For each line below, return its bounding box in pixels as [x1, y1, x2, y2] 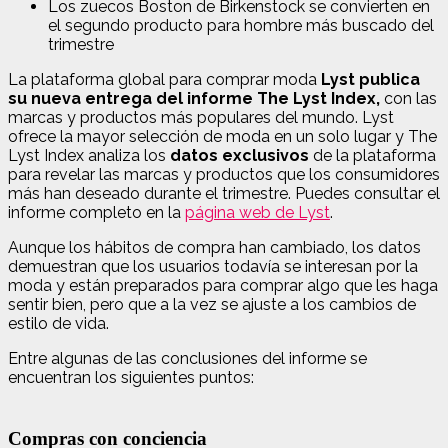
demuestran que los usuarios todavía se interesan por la [8, 256, 418, 276]
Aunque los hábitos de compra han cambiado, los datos [8, 237, 421, 257]
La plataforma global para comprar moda [8, 69, 317, 89]
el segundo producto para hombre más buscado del [48, 15, 434, 35]
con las [380, 88, 437, 108]
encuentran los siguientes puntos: [8, 367, 254, 387]
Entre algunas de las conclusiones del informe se [8, 348, 367, 368]
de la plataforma [309, 145, 436, 165]
